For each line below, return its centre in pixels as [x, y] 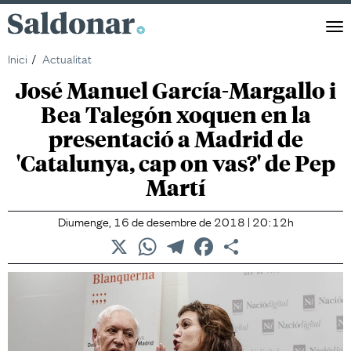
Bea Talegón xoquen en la [175, 114]
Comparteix [274, 241]
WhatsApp [186, 241]
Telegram [212, 241]
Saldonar [51, 31]
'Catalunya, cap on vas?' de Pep [175, 163]
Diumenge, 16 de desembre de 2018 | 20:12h [175, 221]
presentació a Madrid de [175, 139]
